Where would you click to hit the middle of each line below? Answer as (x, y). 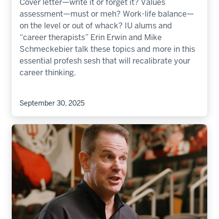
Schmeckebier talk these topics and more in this (107, 49)
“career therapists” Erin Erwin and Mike (91, 38)
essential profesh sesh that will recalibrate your (105, 61)
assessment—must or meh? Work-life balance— (107, 14)
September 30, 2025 (52, 103)
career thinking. (48, 73)
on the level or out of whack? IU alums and (96, 26)
